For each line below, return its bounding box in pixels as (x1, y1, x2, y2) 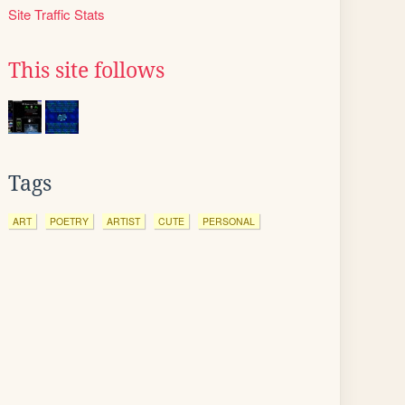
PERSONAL (202, 214, 255, 228)
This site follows (8, 59, 165, 82)
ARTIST (107, 214, 140, 228)
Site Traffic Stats (8, 5, 105, 24)
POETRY (50, 214, 89, 228)
